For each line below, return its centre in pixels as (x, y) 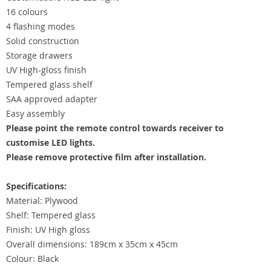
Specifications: (36, 186)
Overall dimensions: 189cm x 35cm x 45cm (92, 244)
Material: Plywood (42, 201)
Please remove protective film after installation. (106, 157)
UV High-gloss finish (46, 70)
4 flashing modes (41, 26)
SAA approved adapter (52, 99)
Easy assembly (35, 113)
